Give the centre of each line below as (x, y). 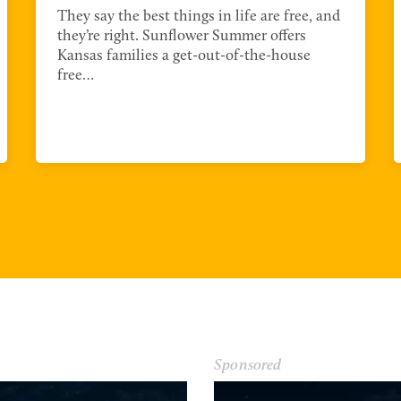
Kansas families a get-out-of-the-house (184, 55)
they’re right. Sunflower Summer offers (182, 36)
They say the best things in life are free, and (199, 16)
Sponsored (248, 365)
